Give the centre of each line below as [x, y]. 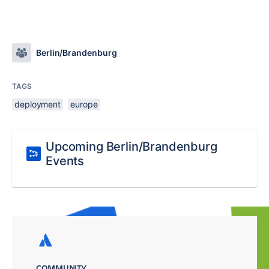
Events [65, 161]
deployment [38, 104]
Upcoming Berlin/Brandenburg [131, 147]
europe [84, 104]
